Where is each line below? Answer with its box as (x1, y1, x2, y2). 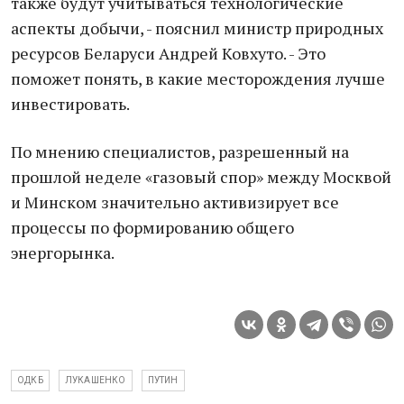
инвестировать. (11, 93, 130, 115)
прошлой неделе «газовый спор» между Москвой (11, 166, 391, 188)
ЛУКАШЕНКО (64, 375, 126, 385)
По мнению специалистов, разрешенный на (11, 141, 349, 162)
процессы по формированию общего (11, 216, 294, 238)
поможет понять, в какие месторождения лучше (11, 68, 385, 89)
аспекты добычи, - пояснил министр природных (11, 17, 383, 39)
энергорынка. (11, 242, 115, 263)
